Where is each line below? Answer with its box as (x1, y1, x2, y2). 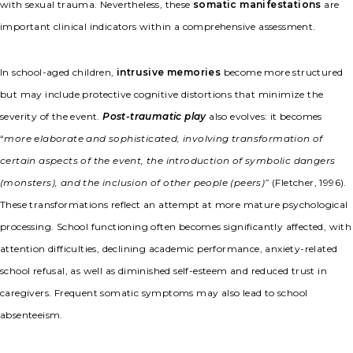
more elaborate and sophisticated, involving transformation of (4, 132, 323, 145)
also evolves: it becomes (206, 110, 322, 123)
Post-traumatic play (102, 110, 206, 123)
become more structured (221, 66, 344, 79)
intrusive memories (117, 66, 221, 79)
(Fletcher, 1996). (269, 176, 347, 189)
